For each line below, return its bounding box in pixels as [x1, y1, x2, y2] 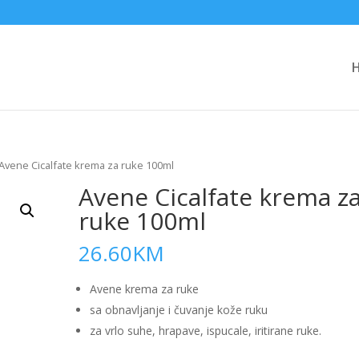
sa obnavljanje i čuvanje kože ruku [90, 302, 268, 318]
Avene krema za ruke [90, 281, 200, 297]
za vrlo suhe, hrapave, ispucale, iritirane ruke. [90, 323, 322, 339]
